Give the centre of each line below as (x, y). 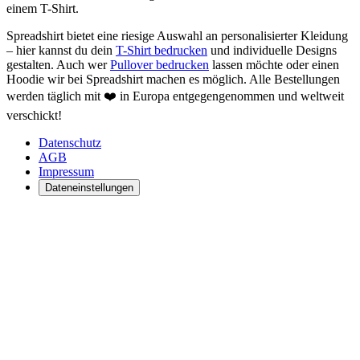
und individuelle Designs (272, 51)
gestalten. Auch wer (58, 65)
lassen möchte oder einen (274, 65)
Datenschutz (70, 143)
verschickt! (34, 116)
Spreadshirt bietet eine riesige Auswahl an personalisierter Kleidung (177, 36)
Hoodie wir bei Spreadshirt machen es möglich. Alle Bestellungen (173, 80)
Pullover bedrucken (160, 65)
